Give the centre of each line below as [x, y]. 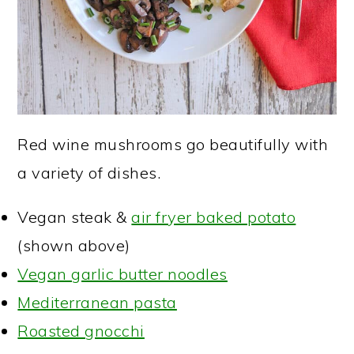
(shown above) [74, 245]
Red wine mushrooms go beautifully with [173, 144]
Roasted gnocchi [81, 330]
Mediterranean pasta [97, 302]
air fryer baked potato [214, 217]
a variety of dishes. [89, 172]
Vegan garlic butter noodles [122, 273]
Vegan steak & [75, 217]
